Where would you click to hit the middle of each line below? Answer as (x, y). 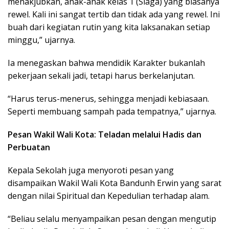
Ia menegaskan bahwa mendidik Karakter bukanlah (106, 63)
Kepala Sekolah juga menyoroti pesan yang (91, 170)
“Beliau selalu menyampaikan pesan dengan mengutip (112, 219)
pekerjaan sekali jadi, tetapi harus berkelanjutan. (101, 76)
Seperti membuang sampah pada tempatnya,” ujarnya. (112, 112)
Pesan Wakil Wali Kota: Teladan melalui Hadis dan (105, 135)
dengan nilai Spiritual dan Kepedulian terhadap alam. (109, 196)
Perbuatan (29, 147)
